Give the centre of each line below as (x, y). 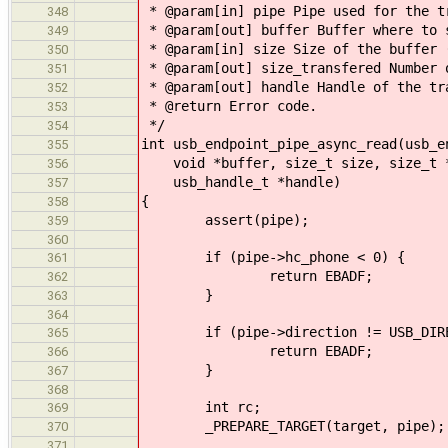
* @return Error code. (229, 105)
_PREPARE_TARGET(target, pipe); (293, 425)
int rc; (201, 406)
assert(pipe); (225, 219)
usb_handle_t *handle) (241, 181)
